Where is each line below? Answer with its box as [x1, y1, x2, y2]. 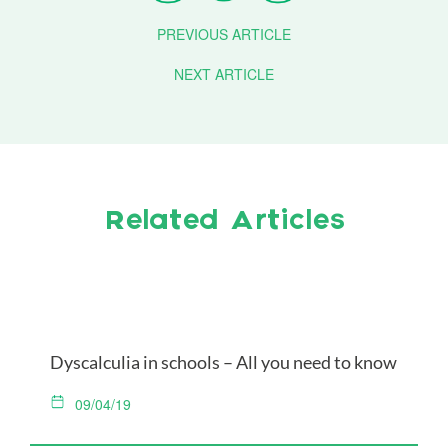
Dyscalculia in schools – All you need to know [50, 351, 397, 373]
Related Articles [103, 208, 345, 236]
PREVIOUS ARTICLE [157, 24, 291, 44]
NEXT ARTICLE [174, 64, 274, 84]
